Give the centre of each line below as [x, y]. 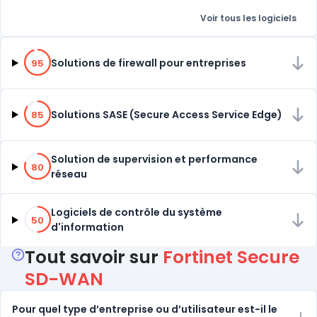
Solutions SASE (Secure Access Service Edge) [166, 114]
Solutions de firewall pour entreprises [148, 63]
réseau [69, 174]
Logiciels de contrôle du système [136, 212]
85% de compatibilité [76, 106]
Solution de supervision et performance [154, 159]
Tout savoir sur [93, 257]
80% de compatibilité [76, 159]
